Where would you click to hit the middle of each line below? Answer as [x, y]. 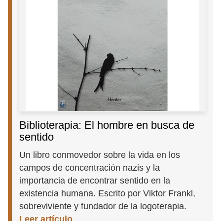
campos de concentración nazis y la [90, 168]
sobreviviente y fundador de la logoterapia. [103, 206]
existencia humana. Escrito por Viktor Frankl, [108, 193]
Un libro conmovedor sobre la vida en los [100, 155]
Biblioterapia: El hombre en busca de [107, 125]
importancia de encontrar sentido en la [95, 181]
